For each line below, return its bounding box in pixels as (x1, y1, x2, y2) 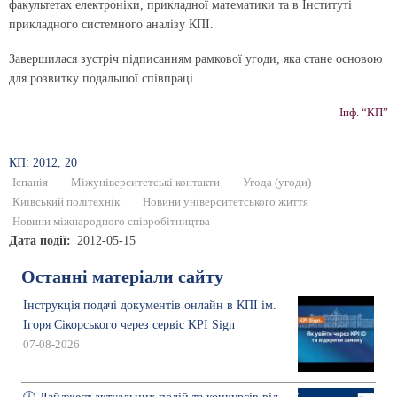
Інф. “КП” (339, 105, 388, 119)
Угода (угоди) (243, 175, 311, 189)
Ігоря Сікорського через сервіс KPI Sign (23, 317, 235, 331)
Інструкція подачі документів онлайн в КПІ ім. (23, 298, 276, 312)
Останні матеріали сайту (21, 267, 223, 286)
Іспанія (12, 175, 48, 189)
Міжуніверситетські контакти (71, 175, 220, 189)
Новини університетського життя (143, 195, 308, 208)
